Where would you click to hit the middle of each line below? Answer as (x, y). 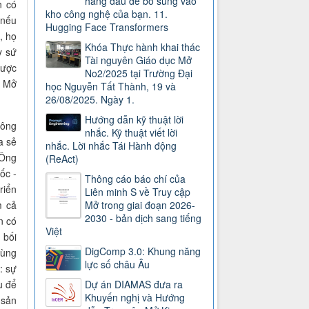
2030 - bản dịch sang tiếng (143, 218)
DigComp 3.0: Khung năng (143, 251)
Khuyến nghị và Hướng (135, 298)
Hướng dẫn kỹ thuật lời (134, 120)
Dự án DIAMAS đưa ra (134, 285)
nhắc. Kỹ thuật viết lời (131, 133)
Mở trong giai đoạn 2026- (140, 205)
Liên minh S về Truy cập (138, 192)
